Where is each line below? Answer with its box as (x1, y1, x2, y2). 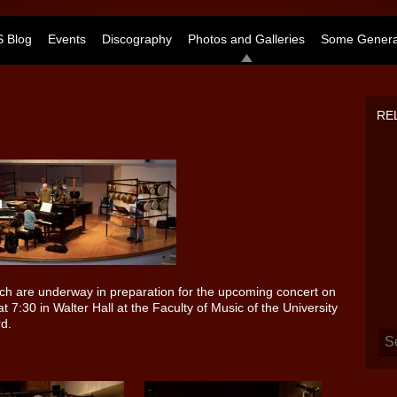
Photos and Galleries (188, 32, 305, 46)
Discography (102, 32, 172, 46)
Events (48, 32, 86, 46)
